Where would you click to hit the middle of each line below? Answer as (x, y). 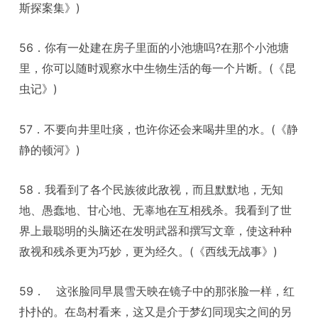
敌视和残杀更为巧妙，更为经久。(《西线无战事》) (149, 251)
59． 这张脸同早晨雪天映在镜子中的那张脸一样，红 (157, 291)
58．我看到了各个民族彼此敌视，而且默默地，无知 (152, 190)
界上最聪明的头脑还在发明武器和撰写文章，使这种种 (156, 231)
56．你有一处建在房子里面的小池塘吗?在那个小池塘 (154, 48)
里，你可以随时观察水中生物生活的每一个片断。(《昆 (158, 68)
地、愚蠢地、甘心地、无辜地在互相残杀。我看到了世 (156, 210)
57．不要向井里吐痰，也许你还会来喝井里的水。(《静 (159, 129)
